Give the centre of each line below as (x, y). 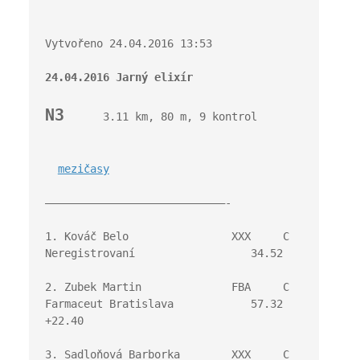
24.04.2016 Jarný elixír (119, 77)
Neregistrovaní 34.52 (164, 253)
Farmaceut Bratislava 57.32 (164, 304)
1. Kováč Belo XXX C (167, 236)
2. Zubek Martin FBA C (167, 287)
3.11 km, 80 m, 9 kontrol (160, 117)
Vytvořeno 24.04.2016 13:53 (128, 43)
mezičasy (83, 169)
